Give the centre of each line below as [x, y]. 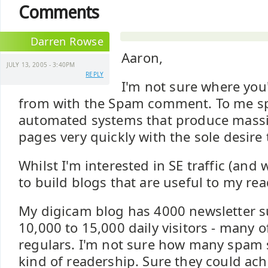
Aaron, [142, 58]
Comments [59, 13]
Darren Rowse [67, 41]
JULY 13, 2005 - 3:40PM [41, 65]
